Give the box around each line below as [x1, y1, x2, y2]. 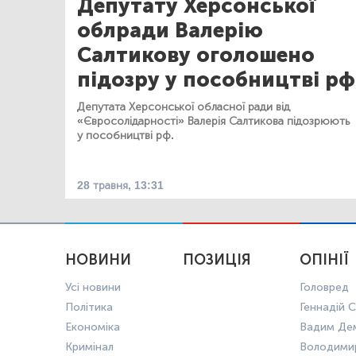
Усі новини [65, 280, 121, 294]
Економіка [65, 319, 120, 334]
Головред [300, 280, 349, 294]
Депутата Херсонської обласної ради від [77, 99, 290, 114]
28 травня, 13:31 [77, 178, 164, 192]
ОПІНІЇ [300, 250, 349, 269]
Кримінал [65, 339, 114, 354]
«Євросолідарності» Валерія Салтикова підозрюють [77, 114, 350, 128]
